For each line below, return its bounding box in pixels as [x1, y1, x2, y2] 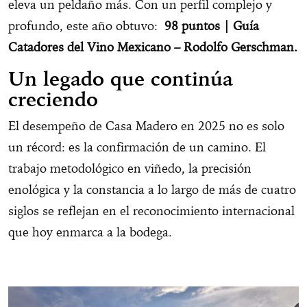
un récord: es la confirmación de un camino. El [8, 139, 266, 156]
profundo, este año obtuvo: [8, 18, 164, 34]
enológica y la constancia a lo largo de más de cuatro [8, 182, 296, 198]
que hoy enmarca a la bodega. [8, 224, 172, 241]
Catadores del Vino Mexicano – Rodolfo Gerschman [8, 39, 294, 56]
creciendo [8, 87, 98, 112]
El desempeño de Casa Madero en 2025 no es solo [8, 118, 284, 134]
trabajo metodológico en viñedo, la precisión [8, 160, 251, 177]
